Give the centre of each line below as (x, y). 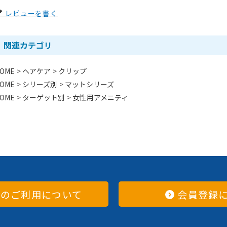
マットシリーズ (89, 84)
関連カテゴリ (28, 45)
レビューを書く (31, 13)
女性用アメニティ (100, 97)
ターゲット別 (44, 97)
